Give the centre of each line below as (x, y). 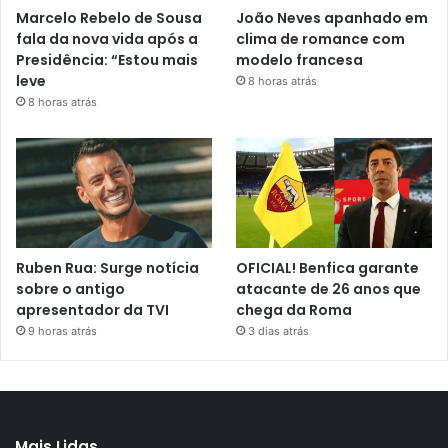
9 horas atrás (62, 330)
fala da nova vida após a (107, 38)
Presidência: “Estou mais (107, 59)
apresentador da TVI (92, 309)
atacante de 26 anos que (329, 288)
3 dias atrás (279, 330)
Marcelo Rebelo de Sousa (109, 17)
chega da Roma (294, 309)
